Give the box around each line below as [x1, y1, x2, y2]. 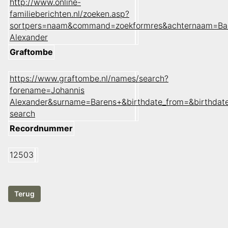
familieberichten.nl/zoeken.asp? [10, 9, 129, 19]
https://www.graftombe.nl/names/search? [10, 73, 168, 84]
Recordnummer [10, 123, 73, 134]
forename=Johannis [10, 85, 84, 96]
